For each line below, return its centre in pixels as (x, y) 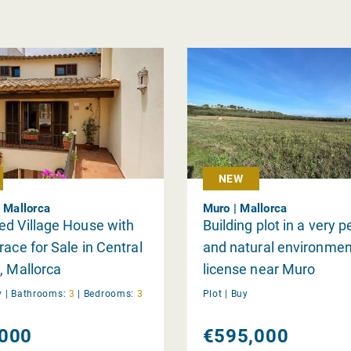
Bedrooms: (109, 293)
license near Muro (259, 269)
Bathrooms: (39, 293)
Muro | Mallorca (245, 208)
